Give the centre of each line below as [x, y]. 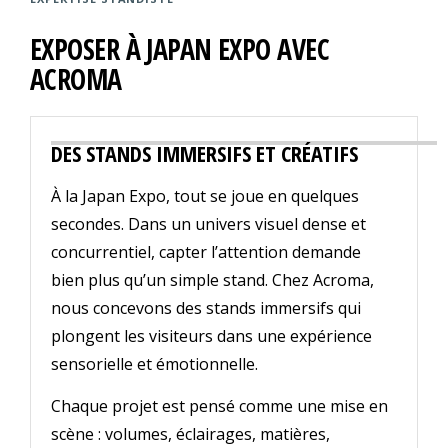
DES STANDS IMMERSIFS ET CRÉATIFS [204, 153]
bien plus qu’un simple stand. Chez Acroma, [212, 280]
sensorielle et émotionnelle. [154, 364]
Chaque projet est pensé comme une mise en [219, 406]
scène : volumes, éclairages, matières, [190, 434]
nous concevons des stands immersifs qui [206, 308]
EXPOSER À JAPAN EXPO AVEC [180, 49]
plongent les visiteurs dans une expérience [211, 336]
